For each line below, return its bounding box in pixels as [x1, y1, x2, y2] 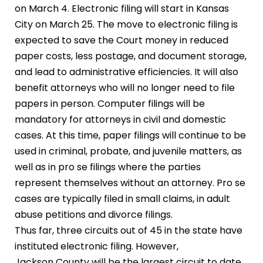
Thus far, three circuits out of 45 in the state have [15, 224, 242, 237]
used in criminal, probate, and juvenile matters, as [15, 144, 242, 158]
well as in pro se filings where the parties [15, 160, 201, 174]
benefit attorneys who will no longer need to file [15, 81, 235, 95]
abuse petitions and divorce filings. [15, 208, 173, 221]
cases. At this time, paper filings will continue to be [15, 129, 246, 142]
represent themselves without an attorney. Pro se [15, 176, 245, 190]
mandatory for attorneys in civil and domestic [15, 113, 226, 126]
